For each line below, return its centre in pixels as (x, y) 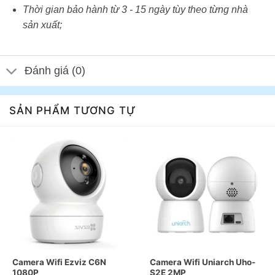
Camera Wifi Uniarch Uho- (202, 262)
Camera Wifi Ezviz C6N (59, 262)
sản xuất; (42, 25)
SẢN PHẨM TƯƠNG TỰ (73, 110)
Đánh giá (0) (55, 71)
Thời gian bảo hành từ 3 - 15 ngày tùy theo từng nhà (135, 9)
